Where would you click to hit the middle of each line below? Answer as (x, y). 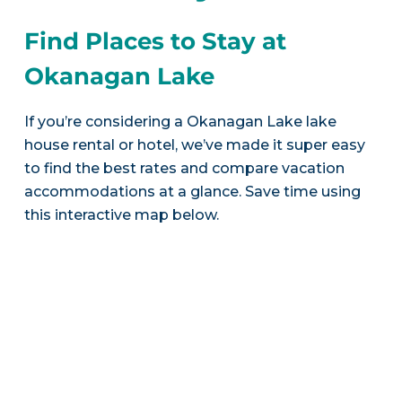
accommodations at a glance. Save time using (192, 191)
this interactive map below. (121, 214)
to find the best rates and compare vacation (184, 168)
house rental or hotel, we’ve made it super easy (194, 144)
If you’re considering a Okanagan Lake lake (180, 121)
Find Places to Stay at (155, 42)
